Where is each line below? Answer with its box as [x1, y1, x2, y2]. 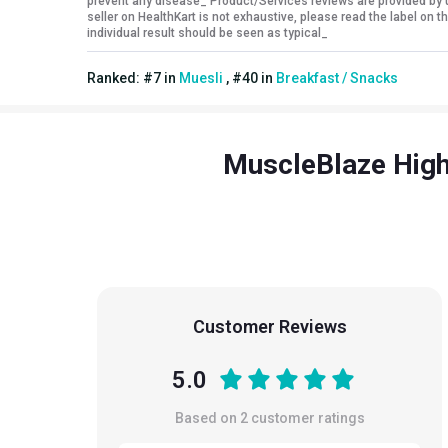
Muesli [179, 69, 223, 86]
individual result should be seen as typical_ [87, 25, 328, 40]
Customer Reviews [192, 315, 347, 337]
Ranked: [87, 69, 143, 86]
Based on [174, 409, 240, 426]
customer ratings [247, 409, 365, 426]
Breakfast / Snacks [276, 69, 398, 86]
